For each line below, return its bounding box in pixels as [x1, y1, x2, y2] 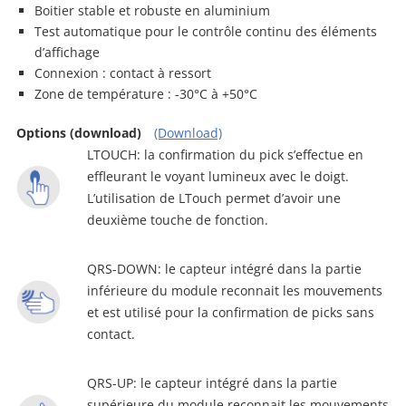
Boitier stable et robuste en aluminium [34, 2, 270, 19]
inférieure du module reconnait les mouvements [87, 282, 382, 299]
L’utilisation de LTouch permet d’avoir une [87, 189, 341, 207]
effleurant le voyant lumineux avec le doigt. [87, 168, 349, 185]
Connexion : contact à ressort [34, 64, 211, 82]
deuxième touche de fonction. [87, 211, 268, 228]
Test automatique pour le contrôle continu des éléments [34, 23, 377, 40]
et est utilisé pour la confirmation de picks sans [87, 304, 374, 321]
